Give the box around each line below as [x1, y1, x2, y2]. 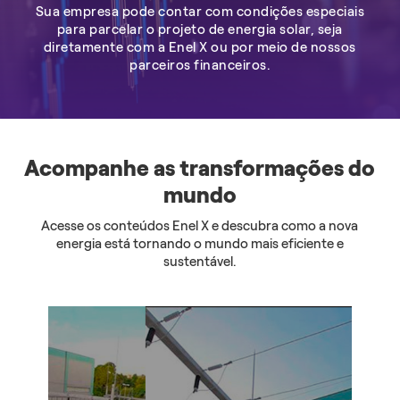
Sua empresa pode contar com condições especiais [35, 3, 365, 20]
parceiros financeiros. [129, 56, 271, 73]
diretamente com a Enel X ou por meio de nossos [43, 38, 356, 55]
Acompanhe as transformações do [24, 154, 376, 181]
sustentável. [163, 253, 237, 270]
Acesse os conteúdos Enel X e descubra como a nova [41, 217, 359, 234]
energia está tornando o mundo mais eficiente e [55, 235, 344, 252]
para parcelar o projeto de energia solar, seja [56, 21, 343, 37]
